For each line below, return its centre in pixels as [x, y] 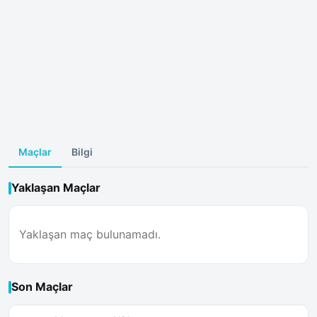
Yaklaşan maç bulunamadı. [90, 234]
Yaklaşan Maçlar [56, 188]
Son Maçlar [42, 287]
